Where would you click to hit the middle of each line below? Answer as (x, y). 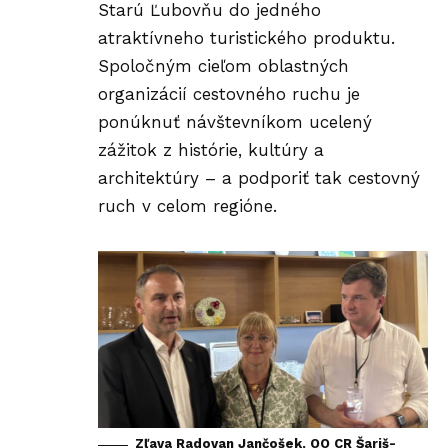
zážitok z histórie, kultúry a (211, 149)
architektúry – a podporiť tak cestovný (259, 177)
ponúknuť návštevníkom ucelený (235, 121)
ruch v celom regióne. (187, 205)
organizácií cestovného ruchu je (229, 93)
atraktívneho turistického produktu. (246, 37)
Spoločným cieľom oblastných (223, 65)
